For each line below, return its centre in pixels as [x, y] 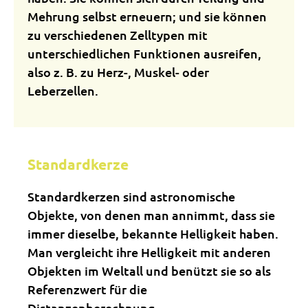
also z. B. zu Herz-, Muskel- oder [118, 72]
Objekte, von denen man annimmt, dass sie [151, 215]
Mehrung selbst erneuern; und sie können [147, 16]
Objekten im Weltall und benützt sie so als [149, 271]
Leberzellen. [63, 90]
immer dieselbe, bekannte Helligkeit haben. [153, 233]
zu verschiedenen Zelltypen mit [118, 35]
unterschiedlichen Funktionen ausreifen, [144, 53]
